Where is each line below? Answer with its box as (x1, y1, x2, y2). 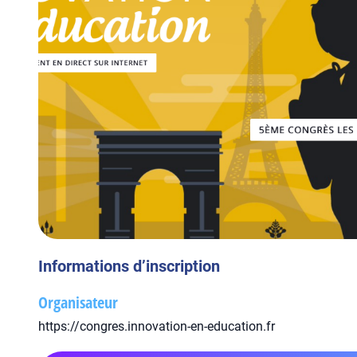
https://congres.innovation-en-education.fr (38, 319, 275, 334)
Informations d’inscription (38, 257, 220, 276)
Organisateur (38, 292, 118, 313)
